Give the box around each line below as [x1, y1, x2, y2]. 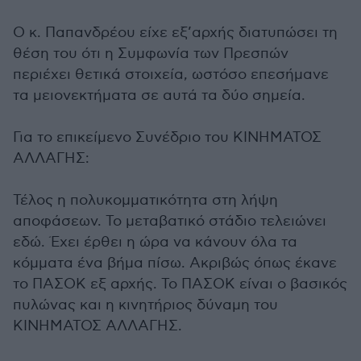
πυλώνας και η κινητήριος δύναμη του [13, 297, 278, 313]
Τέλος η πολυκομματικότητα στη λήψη [13, 192, 278, 209]
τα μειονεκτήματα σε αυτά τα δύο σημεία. [13, 87, 305, 104]
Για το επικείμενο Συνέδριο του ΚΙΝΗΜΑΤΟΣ [13, 129, 322, 146]
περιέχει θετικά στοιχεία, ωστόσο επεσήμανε [13, 66, 329, 83]
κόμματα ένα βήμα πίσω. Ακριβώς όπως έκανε [13, 255, 337, 272]
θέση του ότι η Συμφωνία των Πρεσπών [13, 45, 288, 62]
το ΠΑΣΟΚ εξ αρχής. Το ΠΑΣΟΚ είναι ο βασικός [13, 276, 347, 293]
